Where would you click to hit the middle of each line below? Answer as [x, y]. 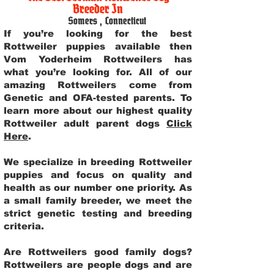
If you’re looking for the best [98, 33]
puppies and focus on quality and [98, 175]
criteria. [27, 226]
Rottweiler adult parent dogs [85, 123]
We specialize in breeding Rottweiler [98, 162]
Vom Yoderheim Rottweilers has [98, 59]
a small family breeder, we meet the [98, 200]
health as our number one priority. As [98, 187]
